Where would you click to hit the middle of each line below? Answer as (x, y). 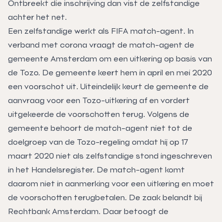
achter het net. (37, 17)
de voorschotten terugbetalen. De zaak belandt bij (105, 197)
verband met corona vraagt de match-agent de (101, 45)
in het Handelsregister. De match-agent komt (96, 169)
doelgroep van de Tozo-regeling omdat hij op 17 (98, 142)
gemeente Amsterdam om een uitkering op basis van (110, 58)
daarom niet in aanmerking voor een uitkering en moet (111, 183)
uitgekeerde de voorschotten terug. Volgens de (99, 114)
